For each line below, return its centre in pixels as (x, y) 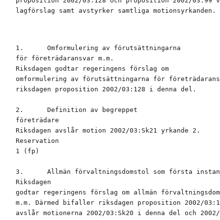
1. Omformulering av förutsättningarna (98, 48)
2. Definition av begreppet (77, 110)
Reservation (37, 141)
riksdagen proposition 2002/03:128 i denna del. (106, 89)
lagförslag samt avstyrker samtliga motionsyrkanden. (116, 11)
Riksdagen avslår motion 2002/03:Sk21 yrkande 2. (108, 131)
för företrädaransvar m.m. (65, 58)
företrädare (37, 120)
